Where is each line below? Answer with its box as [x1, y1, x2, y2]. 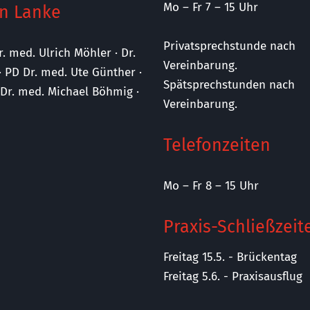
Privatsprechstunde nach [163, 39, 295, 53]
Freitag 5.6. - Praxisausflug [163, 269, 302, 284]
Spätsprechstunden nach [163, 77, 295, 92]
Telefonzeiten [163, 135, 271, 156]
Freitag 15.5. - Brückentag [163, 250, 297, 264]
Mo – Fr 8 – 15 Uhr [163, 179, 259, 193]
